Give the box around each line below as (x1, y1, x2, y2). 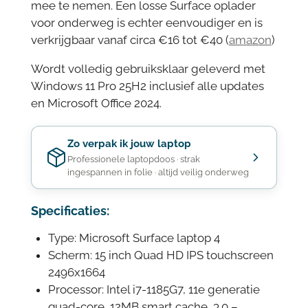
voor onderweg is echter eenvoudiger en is (30, 16, 263, 30)
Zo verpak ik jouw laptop (67, 137, 191, 150)
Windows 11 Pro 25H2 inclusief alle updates (30, 78, 264, 93)
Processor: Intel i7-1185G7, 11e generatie (47, 283, 260, 297)
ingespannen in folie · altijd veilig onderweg (67, 166, 249, 177)
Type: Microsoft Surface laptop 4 (47, 231, 220, 245)
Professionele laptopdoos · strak (67, 153, 200, 164)
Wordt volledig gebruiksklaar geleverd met (30, 61, 265, 76)
